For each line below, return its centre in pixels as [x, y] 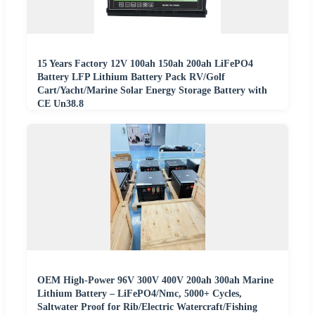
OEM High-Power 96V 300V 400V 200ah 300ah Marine [155, 281]
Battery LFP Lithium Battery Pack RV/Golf [131, 77]
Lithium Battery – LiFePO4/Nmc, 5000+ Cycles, [140, 294]
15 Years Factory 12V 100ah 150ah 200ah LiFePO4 [145, 64]
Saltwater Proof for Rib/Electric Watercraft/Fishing [147, 307]
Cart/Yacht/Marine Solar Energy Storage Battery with [152, 91]
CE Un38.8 [60, 104]
